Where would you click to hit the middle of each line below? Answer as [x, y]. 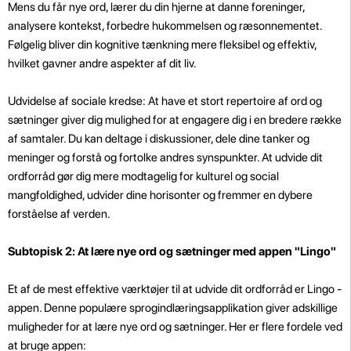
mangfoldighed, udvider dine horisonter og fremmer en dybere [160, 195]
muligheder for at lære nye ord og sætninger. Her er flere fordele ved [175, 326]
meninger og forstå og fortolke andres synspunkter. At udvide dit [165, 157]
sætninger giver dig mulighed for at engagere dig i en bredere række [175, 119]
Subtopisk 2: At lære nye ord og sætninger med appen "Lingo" [172, 251]
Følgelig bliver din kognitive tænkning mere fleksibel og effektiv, [162, 44]
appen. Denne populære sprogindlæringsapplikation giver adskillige [173, 308]
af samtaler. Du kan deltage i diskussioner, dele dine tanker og [159, 138]
